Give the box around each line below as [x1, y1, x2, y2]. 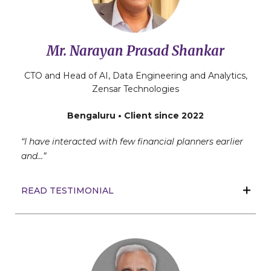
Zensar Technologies [92, 83, 179, 95]
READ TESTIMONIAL [21, 185, 114, 197]
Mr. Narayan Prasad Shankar [47, 42, 224, 60]
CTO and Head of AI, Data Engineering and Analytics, [24, 70, 247, 82]
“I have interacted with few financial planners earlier [21, 136, 243, 148]
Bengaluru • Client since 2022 [67, 110, 204, 122]
